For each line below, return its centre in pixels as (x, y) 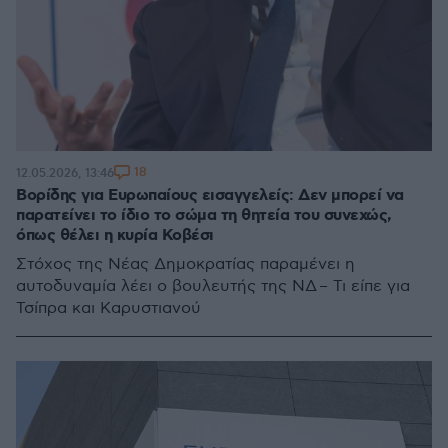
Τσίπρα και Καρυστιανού (108, 308)
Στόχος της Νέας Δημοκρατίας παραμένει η (185, 264)
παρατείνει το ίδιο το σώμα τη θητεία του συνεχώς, (204, 215)
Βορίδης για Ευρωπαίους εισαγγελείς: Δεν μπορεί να (210, 195)
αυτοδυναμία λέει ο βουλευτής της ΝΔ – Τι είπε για (213, 286)
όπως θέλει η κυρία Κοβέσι (115, 235)
